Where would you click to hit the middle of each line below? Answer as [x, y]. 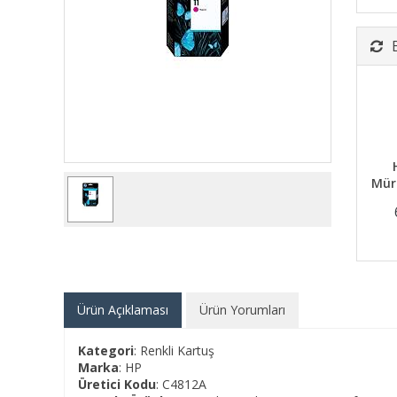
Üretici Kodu [117, 384]
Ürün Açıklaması [123, 310]
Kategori [106, 350]
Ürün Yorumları [242, 310]
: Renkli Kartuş [174, 350]
